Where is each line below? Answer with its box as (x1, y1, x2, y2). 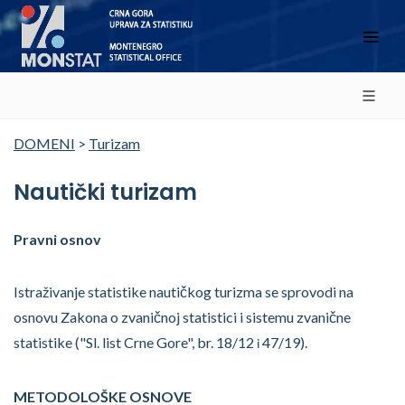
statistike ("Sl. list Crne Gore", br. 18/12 (14, 334, 257, 351)
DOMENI (14, 135, 75, 152)
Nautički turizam (14, 177, 197, 207)
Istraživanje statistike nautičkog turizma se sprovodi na (14, 283, 353, 300)
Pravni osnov (14, 231, 101, 248)
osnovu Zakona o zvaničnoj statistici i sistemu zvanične (14, 308, 351, 325)
